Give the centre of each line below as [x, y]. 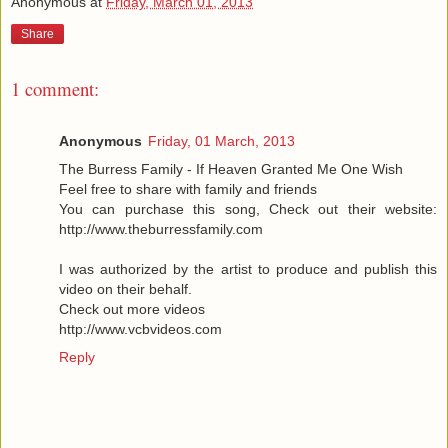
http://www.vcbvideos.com [140, 329]
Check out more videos [132, 309]
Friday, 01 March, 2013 [221, 141]
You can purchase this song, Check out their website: [248, 209]
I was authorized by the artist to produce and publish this [248, 269]
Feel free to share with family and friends [188, 189]
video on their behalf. [125, 289]
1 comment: [55, 88]
